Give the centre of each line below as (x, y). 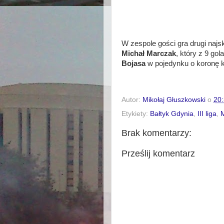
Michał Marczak (149, 53)
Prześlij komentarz (158, 153)
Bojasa (133, 63)
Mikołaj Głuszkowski (174, 99)
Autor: (132, 99)
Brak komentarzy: (156, 133)
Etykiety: (136, 113)
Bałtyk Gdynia (172, 113)
